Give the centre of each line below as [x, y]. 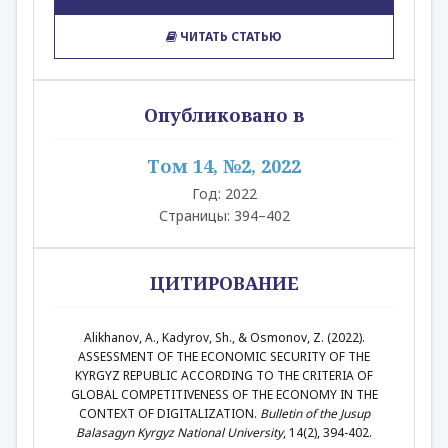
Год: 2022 [224, 193]
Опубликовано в [224, 115]
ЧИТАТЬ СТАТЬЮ [229, 36]
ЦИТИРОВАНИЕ [224, 283]
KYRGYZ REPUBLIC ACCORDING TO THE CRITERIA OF [224, 375]
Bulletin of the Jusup [314, 413]
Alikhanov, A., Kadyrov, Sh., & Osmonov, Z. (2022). [224, 337]
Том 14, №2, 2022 [224, 166]
